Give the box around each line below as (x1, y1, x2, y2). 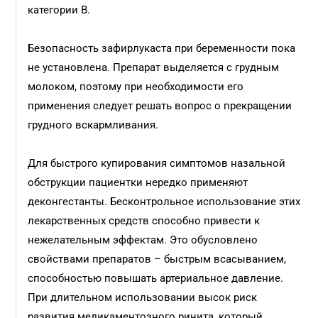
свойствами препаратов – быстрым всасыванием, (28, 253, 287, 265)
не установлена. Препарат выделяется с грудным (28, 61, 280, 74)
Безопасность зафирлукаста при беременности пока (28, 42, 296, 55)
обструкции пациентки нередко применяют (28, 176, 248, 189)
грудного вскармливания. (28, 119, 162, 131)
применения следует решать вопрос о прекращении (28, 99, 292, 112)
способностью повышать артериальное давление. (28, 272, 284, 285)
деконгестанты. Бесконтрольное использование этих (28, 195, 301, 208)
